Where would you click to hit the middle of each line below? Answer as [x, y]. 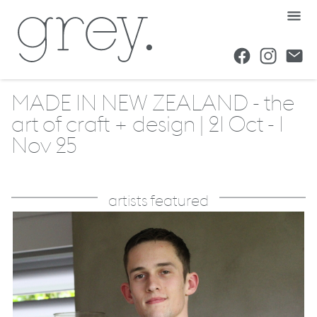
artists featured [158, 202]
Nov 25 [44, 147]
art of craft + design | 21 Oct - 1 [148, 126]
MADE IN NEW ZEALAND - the [153, 104]
